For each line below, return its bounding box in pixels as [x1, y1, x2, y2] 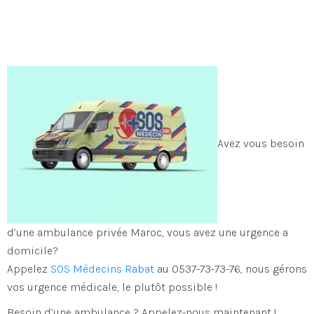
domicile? [7, 244, 58, 258]
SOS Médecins [50, 262, 122, 276]
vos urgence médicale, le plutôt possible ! [7, 280, 217, 294]
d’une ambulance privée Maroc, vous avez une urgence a [7, 226, 288, 240]
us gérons [258, 262, 307, 276]
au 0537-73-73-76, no [154, 262, 258, 276]
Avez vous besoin [217, 137, 304, 151]
